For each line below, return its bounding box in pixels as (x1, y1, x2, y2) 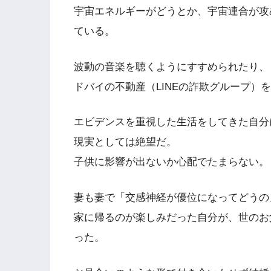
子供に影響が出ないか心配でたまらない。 (74, 156, 269, 168)
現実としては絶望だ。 (74, 136, 177, 148)
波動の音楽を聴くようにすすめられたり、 (74, 60, 269, 73)
